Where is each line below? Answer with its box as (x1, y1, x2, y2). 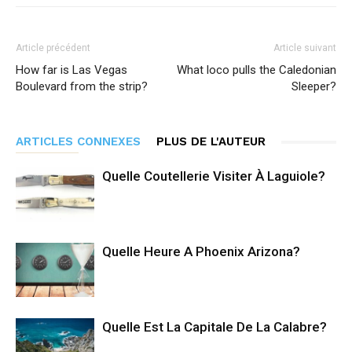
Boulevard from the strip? (16, 79, 148, 93)
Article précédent (16, 42, 90, 53)
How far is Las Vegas (16, 63, 127, 77)
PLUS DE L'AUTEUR (156, 134, 266, 148)
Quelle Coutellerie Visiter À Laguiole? (102, 168, 325, 184)
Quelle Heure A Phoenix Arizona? (102, 244, 300, 259)
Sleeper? (291, 79, 336, 93)
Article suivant (273, 42, 336, 53)
